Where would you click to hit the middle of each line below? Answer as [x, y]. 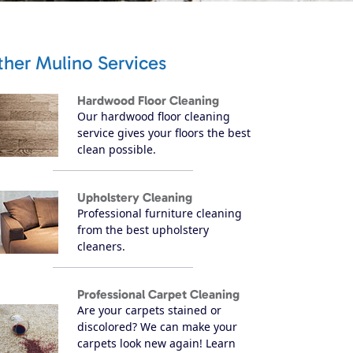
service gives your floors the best [164, 132]
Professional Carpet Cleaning [158, 294]
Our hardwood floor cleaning [154, 116]
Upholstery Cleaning [135, 197]
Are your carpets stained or [149, 310]
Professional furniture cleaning [160, 213]
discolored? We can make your [157, 326]
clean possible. [117, 149]
